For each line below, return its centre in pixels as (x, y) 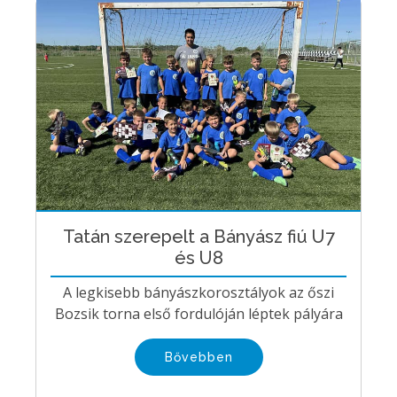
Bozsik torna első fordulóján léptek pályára (198, 313)
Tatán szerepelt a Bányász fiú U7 (198, 236)
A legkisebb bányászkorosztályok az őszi (198, 292)
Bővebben (198, 357)
